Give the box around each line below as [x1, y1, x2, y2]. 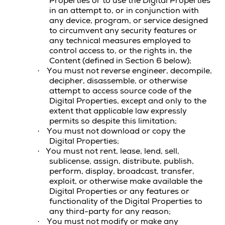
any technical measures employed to [49, 36, 191, 46]
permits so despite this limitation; [49, 116, 177, 126]
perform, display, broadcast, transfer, [49, 166, 194, 176]
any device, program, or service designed [49, 16, 208, 26]
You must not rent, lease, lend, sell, [46, 146, 179, 156]
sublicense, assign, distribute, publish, [49, 156, 194, 166]
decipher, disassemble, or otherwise [49, 76, 187, 86]
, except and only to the [117, 96, 206, 106]
